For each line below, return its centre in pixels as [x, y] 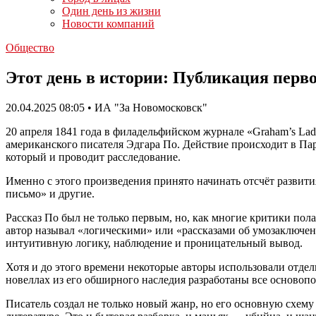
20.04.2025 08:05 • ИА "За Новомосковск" [107, 107]
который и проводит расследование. [93, 157]
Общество [30, 48]
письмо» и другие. [50, 193]
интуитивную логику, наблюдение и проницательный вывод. [154, 243]
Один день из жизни [111, 11]
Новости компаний [108, 24]
